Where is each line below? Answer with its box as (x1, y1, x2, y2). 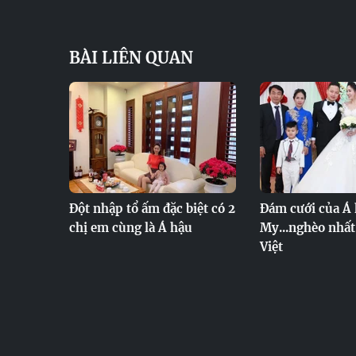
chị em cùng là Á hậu (69, 220, 192, 235)
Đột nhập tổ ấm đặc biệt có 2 (69, 201, 235, 216)
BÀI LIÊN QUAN (69, 48, 193, 68)
